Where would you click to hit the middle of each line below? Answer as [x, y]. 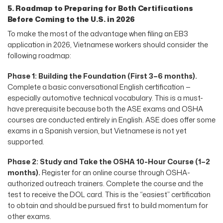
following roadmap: [39, 55]
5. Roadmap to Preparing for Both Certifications [100, 8]
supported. [26, 141]
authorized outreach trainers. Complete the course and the [105, 184]
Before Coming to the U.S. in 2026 [71, 19]
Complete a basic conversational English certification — [99, 87]
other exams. [29, 217]
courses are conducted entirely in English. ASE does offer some [111, 119]
